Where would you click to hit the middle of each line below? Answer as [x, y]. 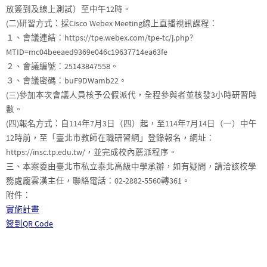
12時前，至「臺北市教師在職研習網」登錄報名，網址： [110, 138]
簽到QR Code [30, 224]
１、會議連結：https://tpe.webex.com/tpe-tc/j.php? [100, 38]
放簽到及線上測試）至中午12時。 [69, 9]
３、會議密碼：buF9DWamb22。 [66, 81]
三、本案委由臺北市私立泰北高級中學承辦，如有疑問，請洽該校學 [131, 167]
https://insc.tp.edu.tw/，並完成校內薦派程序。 [91, 152]
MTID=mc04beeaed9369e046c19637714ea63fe [87, 52]
